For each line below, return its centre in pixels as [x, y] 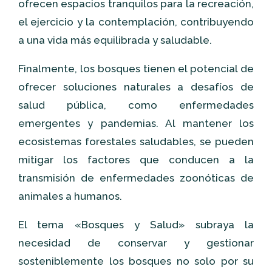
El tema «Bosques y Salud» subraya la [136, 225]
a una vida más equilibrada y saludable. [115, 40]
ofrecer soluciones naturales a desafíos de [136, 87]
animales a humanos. [70, 196]
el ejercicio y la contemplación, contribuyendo [136, 22]
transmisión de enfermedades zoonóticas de [136, 178]
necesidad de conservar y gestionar [136, 243]
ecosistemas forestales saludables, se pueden [136, 141]
